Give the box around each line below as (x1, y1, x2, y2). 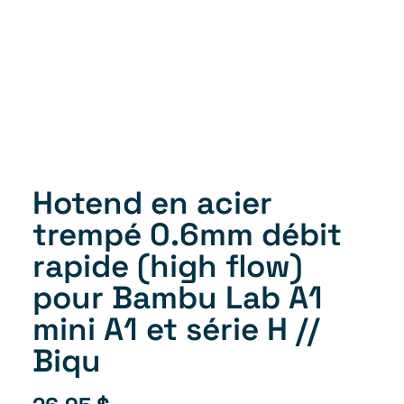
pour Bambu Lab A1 (32, 278, 323, 317)
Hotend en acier (32, 183, 272, 223)
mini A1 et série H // (32, 309, 319, 349)
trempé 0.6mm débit (32, 215, 342, 254)
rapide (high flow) (32, 246, 303, 286)
